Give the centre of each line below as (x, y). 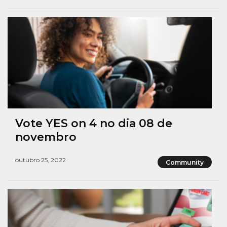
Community (185, 162)
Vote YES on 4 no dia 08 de (94, 124)
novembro (46, 137)
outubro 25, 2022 (41, 160)
